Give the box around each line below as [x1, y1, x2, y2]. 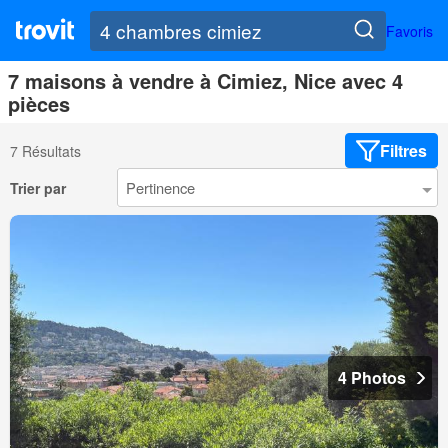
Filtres [380, 139, 427, 163]
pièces [8, 89, 70, 119]
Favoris [386, 20, 433, 41]
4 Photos [338, 366, 406, 390]
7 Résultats [10, 140, 81, 161]
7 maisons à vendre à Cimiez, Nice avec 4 [8, 66, 403, 96]
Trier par [10, 177, 66, 198]
